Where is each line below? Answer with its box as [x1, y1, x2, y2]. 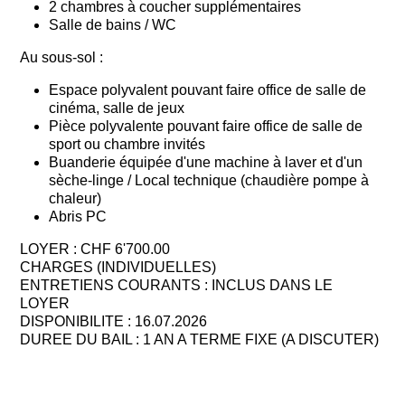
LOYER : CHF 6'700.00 [20, 240, 171, 257]
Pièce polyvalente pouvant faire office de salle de [49, 118, 363, 134]
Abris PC [49, 208, 108, 224]
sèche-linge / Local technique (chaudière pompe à [49, 172, 370, 188]
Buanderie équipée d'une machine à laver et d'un [49, 154, 363, 170]
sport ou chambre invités [49, 136, 206, 152]
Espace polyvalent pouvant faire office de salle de [49, 81, 367, 98]
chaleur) [49, 190, 102, 206]
